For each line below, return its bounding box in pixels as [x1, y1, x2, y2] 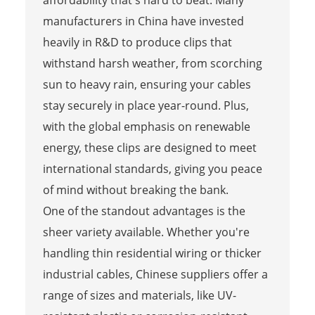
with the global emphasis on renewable [42, 118, 250, 134]
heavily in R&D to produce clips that [42, 34, 232, 50]
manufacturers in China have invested [42, 13, 244, 29]
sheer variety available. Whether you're [42, 224, 250, 240]
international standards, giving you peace [42, 160, 262, 176]
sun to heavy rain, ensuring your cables [42, 76, 251, 92]
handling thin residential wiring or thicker [42, 245, 262, 261]
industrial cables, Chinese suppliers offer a [42, 266, 268, 282]
